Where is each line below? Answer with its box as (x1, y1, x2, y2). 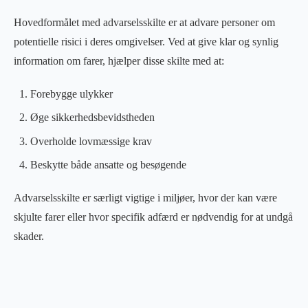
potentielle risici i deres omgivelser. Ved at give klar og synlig (14, 35, 278, 47)
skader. (14, 230, 44, 243)
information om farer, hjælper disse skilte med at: (14, 54, 224, 67)
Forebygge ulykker (30, 87, 113, 100)
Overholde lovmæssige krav (30, 135, 152, 147)
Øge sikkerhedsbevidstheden (30, 111, 155, 124)
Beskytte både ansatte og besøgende (30, 159, 186, 171)
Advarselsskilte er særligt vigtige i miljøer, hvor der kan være (14, 192, 277, 204)
